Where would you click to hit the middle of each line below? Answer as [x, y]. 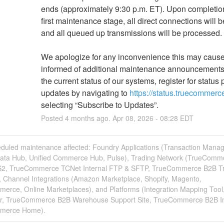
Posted [53, 118]
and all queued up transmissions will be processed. [131, 32]
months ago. [90, 118]
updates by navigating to [85, 92]
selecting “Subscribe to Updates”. [99, 104]
